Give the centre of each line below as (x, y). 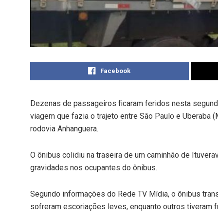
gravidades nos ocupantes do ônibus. (94, 167)
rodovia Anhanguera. (64, 128)
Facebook (116, 71)
